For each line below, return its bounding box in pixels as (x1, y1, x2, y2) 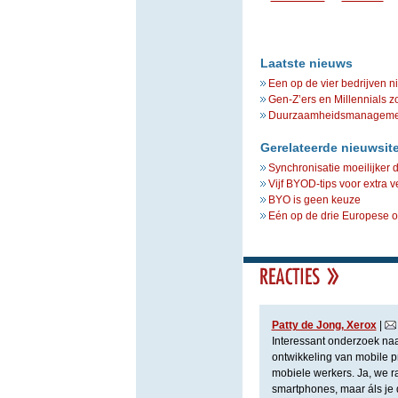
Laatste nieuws (259, 56, 353, 70)
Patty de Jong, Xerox (271, 319, 377, 331)
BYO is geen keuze (267, 194, 361, 206)
